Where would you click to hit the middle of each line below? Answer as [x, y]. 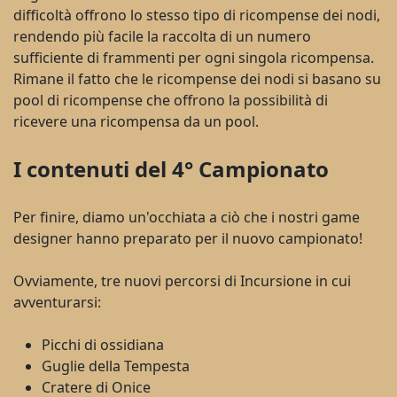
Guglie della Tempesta [116, 366]
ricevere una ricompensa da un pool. [136, 121]
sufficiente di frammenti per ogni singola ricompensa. [194, 57]
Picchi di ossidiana [103, 344]
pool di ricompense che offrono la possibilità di [171, 100]
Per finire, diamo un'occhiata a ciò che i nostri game [187, 217]
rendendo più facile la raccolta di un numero [162, 36]
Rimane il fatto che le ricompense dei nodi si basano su [197, 78]
